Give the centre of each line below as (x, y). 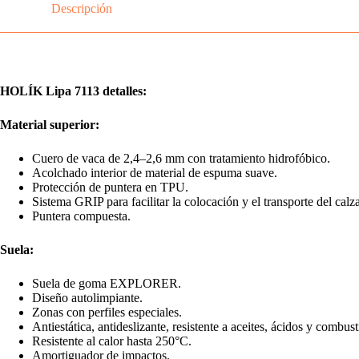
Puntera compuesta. (81, 216)
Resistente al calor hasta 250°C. (112, 341)
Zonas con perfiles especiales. (107, 313)
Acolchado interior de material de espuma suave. (155, 173)
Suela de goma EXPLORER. (107, 284)
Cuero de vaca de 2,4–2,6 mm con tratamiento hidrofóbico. (181, 159)
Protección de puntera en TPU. (110, 188)
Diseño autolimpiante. (87, 298)
